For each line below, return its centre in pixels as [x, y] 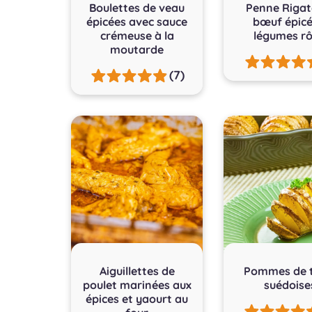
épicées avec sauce [137, 21]
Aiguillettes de [137, 271]
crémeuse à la [137, 35]
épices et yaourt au [137, 299]
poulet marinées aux [137, 285]
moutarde [137, 49]
